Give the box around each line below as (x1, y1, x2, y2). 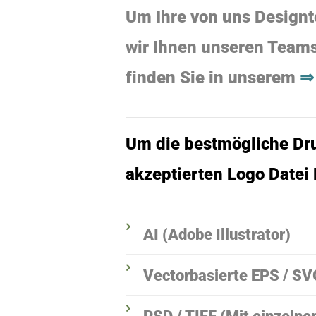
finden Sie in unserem (126, 67, 300, 88)
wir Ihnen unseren (126, 37, 267, 58)
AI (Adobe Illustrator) (143, 226, 291, 244)
